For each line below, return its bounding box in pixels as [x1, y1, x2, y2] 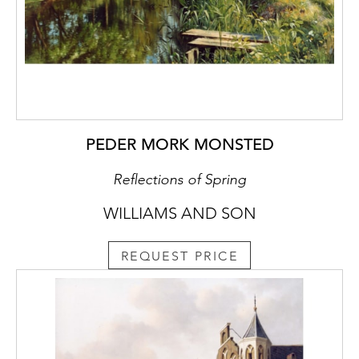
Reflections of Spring [113, 170, 246, 188]
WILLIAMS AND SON [103, 203, 256, 223]
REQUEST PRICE [120, 248, 239, 264]
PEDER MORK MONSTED [85, 134, 274, 155]
